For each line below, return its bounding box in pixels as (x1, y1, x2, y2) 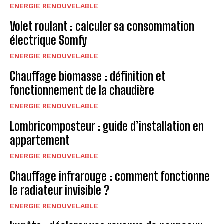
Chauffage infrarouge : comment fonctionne (10, 168, 210, 183)
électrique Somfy (10, 32, 87, 47)
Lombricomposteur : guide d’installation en (10, 118, 204, 133)
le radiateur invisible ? (10, 182, 109, 197)
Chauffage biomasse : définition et (10, 68, 166, 83)
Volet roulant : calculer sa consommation (10, 18, 194, 33)
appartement (10, 132, 70, 147)
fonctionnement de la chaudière (10, 82, 154, 97)
